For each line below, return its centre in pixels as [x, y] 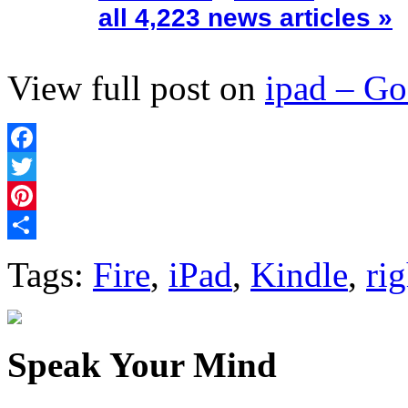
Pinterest [32, 225]
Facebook [36, 167]
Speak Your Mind [142, 364]
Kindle [299, 275]
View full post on [136, 88]
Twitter [28, 196]
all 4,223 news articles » [245, 18]
